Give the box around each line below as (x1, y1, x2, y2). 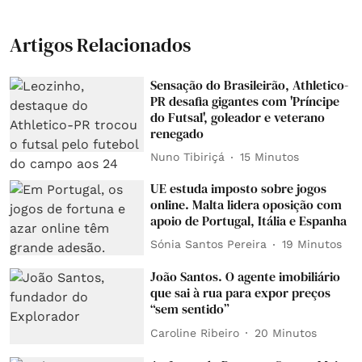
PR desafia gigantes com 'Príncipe (150, 91, 340, 110)
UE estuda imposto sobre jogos (150, 179, 327, 197)
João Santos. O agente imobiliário (150, 267, 341, 286)
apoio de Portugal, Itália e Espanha (150, 211, 347, 229)
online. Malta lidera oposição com (150, 195, 343, 213)
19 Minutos (282, 238, 343, 250)
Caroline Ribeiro (150, 326, 240, 339)
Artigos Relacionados (10, 31, 191, 58)
